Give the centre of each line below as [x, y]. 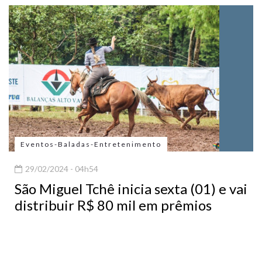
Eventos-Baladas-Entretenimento [91, 144]
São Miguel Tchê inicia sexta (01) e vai [131, 189]
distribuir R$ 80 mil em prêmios [113, 205]
